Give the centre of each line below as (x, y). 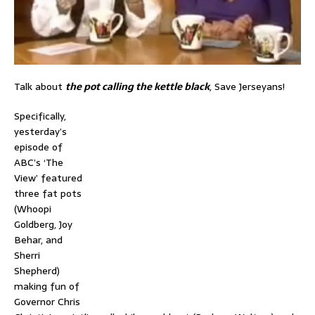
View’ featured (48, 178)
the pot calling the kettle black (137, 86)
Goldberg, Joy (43, 224)
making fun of (47, 286)
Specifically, (40, 116)
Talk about (40, 86)
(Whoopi (33, 208)
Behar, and (38, 239)
